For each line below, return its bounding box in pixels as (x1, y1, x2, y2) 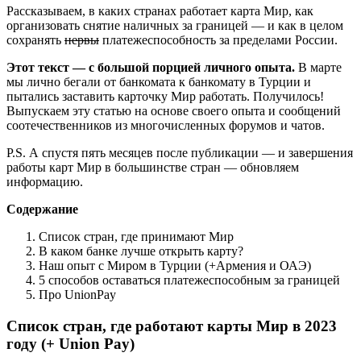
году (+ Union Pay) (6, 334, 135, 352)
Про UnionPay (39, 287, 116, 301)
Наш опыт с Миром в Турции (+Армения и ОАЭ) (39, 258, 311, 272)
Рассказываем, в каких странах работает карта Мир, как (6, 3, 313, 18)
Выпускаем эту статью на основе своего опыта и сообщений (6, 103, 341, 118)
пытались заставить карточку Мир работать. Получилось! (6, 89, 324, 103)
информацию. (6, 174, 83, 189)
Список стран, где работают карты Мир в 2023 (6, 317, 337, 334)
